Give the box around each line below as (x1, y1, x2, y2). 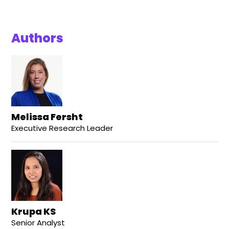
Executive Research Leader (11, 123, 113, 134)
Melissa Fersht (11, 110, 83, 124)
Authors (11, 30, 64, 47)
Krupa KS (11, 205, 56, 218)
